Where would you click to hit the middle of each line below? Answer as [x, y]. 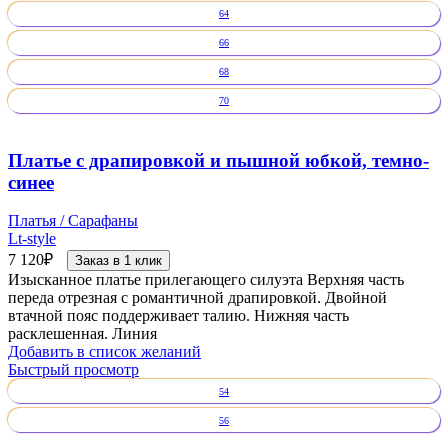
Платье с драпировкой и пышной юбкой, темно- [218, 160]
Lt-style [32, 239]
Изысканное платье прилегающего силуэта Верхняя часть [206, 280]
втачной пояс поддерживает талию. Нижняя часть [178, 316]
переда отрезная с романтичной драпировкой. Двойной [197, 298]
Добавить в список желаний [104, 352]
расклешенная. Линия [82, 334]
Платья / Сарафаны [73, 221]
